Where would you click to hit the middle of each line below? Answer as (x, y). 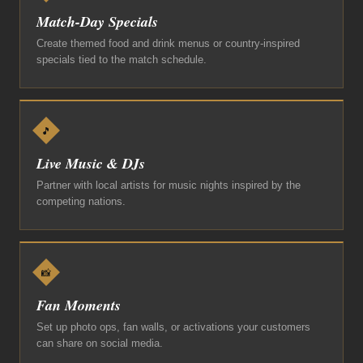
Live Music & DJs (91, 163)
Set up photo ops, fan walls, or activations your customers (173, 327)
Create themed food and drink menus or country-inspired (168, 43)
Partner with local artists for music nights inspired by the (169, 185)
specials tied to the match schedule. (122, 60)
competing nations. (81, 201)
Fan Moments (79, 305)
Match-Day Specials (97, 21)
